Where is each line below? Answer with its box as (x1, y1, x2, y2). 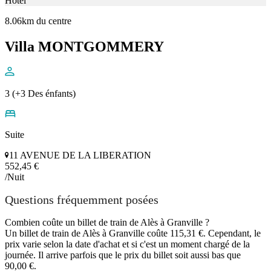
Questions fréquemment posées (5, 193, 158, 207)
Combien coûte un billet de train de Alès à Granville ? (5, 217, 209, 227)
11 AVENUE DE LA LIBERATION (9, 150, 151, 161)
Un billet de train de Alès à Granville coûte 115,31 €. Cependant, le (5, 227, 261, 238)
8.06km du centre (5, 15, 71, 26)
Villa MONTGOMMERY (5, 38, 164, 54)
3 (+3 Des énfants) (5, 88, 76, 99)
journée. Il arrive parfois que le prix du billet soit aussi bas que (5, 249, 241, 260)
